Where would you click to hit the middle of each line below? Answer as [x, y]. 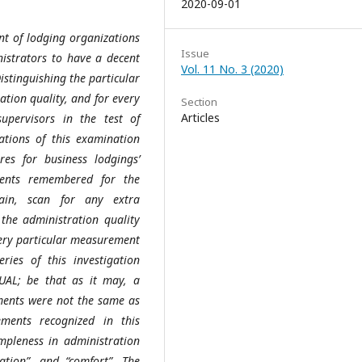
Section [199, 102]
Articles [200, 118]
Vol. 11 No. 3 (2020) [232, 69]
